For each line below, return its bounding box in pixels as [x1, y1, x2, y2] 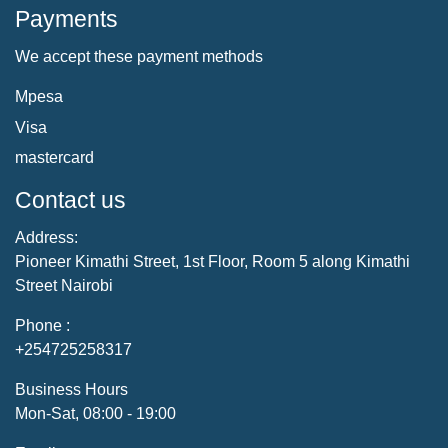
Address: [15, 228, 78, 246]
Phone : [15, 316, 70, 334]
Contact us [15, 186, 126, 213]
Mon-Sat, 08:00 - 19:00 [15, 404, 176, 422]
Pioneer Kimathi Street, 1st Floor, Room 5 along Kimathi [15, 252, 410, 270]
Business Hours [15, 380, 128, 398]
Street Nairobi [15, 276, 113, 294]
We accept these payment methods [15, 48, 263, 66]
